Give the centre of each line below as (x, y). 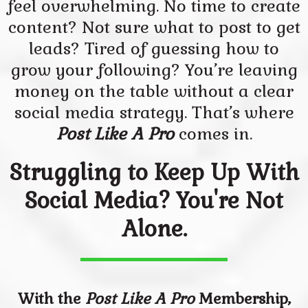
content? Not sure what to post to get (154, 27)
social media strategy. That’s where (154, 112)
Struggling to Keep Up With (154, 172)
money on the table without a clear (154, 91)
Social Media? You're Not (154, 200)
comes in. (213, 134)
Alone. (154, 229)
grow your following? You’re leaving (154, 70)
